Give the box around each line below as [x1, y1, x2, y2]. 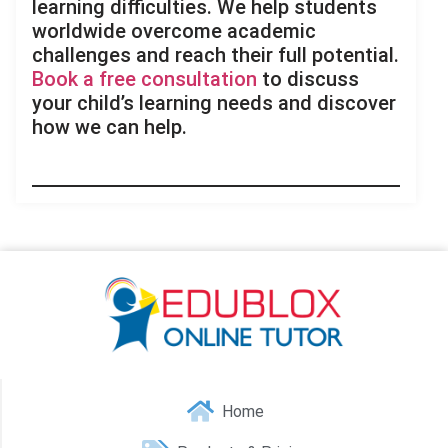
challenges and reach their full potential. [32, 43, 399, 68]
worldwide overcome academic [32, 19, 316, 44]
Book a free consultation [32, 67, 257, 92]
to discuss [257, 67, 359, 92]
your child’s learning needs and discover [32, 91, 396, 116]
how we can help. [32, 115, 187, 140]
